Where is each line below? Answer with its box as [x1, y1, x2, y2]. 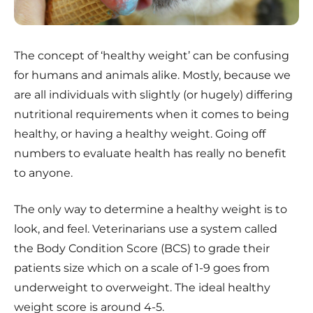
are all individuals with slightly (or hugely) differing [14, 87, 293, 101]
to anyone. [14, 166, 73, 180]
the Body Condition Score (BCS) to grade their [14, 241, 270, 255]
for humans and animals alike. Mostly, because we [14, 68, 291, 82]
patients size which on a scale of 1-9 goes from [14, 261, 270, 275]
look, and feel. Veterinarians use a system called [14, 221, 277, 235]
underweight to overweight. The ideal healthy [14, 280, 270, 294]
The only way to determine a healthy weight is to [14, 202, 287, 216]
